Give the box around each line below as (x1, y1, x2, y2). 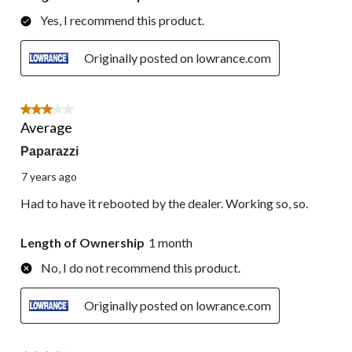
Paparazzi (20, 144, 79, 158)
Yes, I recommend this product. (40, 12, 204, 27)
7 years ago (21, 169, 77, 183)
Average (20, 118, 72, 136)
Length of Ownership (20, 234, 145, 250)
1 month (148, 234, 192, 250)
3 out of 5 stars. (20, 103, 103, 119)
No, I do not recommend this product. (41, 259, 240, 275)
